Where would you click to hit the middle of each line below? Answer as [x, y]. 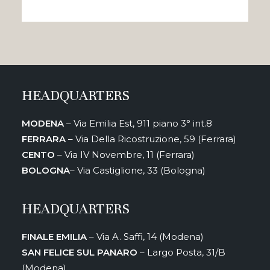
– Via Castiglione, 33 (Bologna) [138, 170]
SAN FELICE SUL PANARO [80, 252]
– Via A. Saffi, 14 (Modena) [145, 237]
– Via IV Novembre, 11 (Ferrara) [125, 155]
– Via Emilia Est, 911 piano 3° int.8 [138, 123]
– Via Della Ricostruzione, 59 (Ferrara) [151, 139]
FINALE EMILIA [54, 237]
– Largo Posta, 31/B [181, 252]
